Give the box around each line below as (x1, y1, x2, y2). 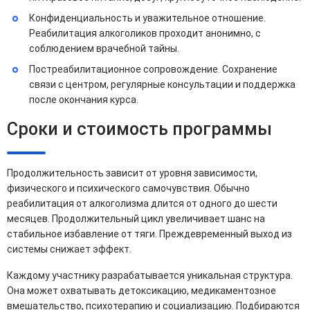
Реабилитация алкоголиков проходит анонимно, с (29, 28, 261, 39)
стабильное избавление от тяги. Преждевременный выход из (7, 228, 292, 240)
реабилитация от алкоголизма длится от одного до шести (7, 198, 277, 210)
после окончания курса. (29, 94, 138, 106)
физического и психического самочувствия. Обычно (7, 183, 250, 194)
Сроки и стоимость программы (7, 119, 272, 140)
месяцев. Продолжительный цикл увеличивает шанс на (7, 213, 265, 225)
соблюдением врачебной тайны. (29, 43, 179, 55)
